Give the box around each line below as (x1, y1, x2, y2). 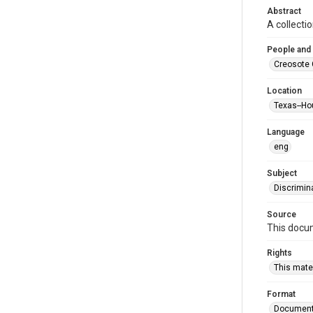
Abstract (267, 6, 301, 16)
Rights (267, 248, 292, 258)
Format (267, 289, 296, 299)
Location (267, 86, 302, 96)
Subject (267, 168, 297, 178)
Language (267, 127, 305, 137)
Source (267, 210, 296, 219)
